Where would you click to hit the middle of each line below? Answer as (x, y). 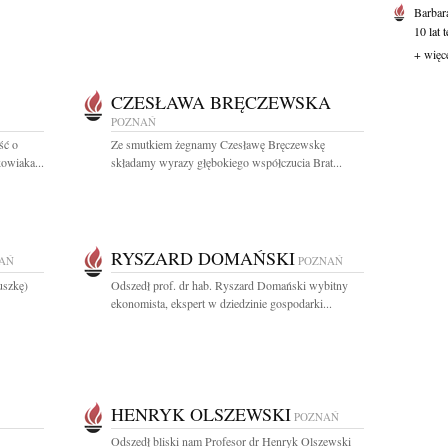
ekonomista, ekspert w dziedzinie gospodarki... (221, 303)
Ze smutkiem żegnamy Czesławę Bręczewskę (218, 144)
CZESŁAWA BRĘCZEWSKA (221, 102)
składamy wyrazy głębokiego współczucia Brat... (226, 162)
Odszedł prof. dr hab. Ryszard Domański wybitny (229, 285)
